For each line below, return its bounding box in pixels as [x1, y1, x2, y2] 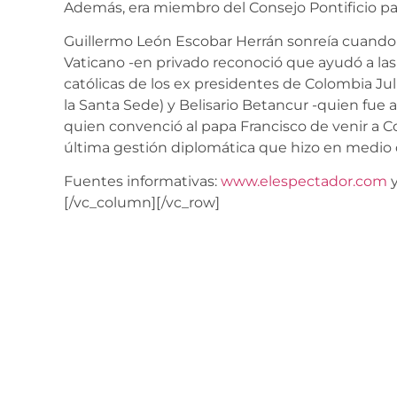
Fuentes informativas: [64, 173, 221, 191]
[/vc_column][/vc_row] [64, 194, 220, 212]
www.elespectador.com [221, 173, 387, 191]
